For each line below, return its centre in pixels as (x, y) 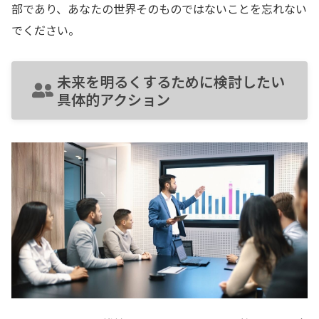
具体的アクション (114, 99)
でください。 (46, 30)
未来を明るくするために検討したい (171, 81)
